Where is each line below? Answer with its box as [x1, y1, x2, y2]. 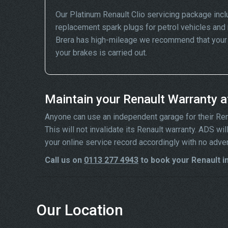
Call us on [45, 155, 84, 165]
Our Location [37, 201, 123, 219]
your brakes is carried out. [55, 48, 147, 58]
